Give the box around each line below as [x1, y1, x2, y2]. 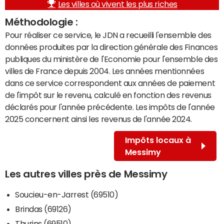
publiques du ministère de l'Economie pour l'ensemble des [5, 55, 218, 63]
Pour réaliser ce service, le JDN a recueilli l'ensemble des [5, 31, 211, 39]
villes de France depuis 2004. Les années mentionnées [5, 67, 204, 75]
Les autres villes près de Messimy [5, 169, 167, 179]
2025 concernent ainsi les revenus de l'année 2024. [5, 115, 192, 123]
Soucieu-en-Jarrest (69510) [15, 190, 118, 199]
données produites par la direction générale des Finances [5, 43, 218, 51]
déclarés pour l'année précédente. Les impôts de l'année [5, 103, 215, 111]
